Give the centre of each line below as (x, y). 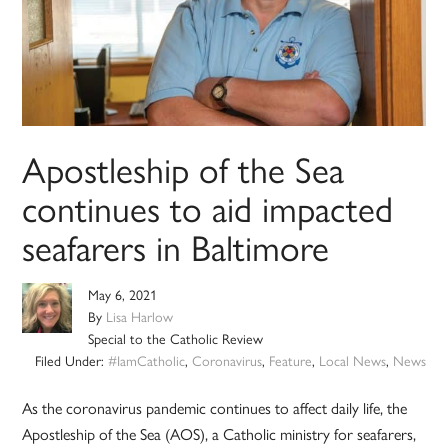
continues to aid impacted (208, 207)
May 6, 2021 (123, 294)
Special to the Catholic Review (176, 338)
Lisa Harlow (140, 316)
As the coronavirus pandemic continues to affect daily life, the (215, 408)
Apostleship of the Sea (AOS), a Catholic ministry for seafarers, (219, 434)
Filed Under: (71, 360)
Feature (290, 360)
